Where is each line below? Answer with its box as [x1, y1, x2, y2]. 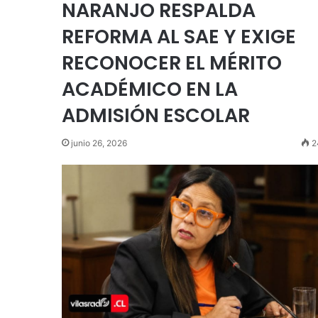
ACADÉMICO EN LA [62, 75, 238, 102]
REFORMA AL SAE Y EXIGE [62, 23, 296, 50]
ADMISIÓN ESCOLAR [62, 102, 250, 128]
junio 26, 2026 [71, 137, 127, 148]
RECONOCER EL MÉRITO [62, 49, 282, 76]
